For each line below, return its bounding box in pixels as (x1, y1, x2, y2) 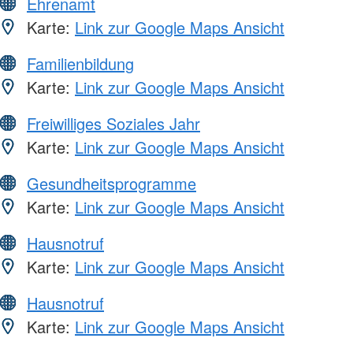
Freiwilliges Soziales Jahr (27, 111, 200, 135)
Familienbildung (27, 51, 134, 75)
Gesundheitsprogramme (27, 171, 196, 195)
